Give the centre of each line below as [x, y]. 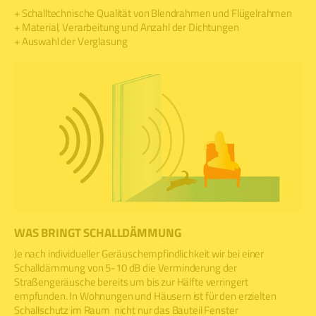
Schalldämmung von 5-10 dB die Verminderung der [126, 267]
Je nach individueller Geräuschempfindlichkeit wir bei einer [139, 253]
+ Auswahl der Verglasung [71, 41]
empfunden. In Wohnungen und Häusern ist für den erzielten [145, 296]
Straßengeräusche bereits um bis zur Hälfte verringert [132, 281]
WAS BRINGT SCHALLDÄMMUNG [98, 233]
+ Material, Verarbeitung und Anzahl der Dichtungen [127, 27]
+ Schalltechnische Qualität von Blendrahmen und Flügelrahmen [153, 13]
